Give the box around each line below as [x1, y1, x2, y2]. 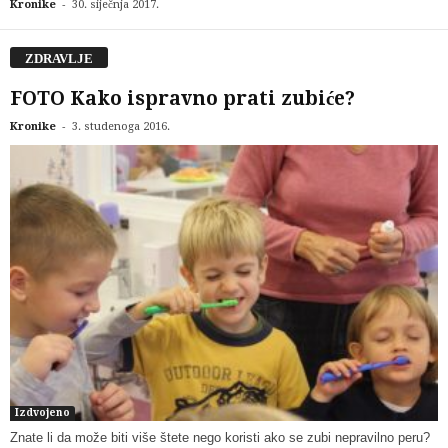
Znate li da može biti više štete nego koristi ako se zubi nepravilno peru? [10, 430, 430, 446]
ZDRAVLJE [25, 50, 93, 66]
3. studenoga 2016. [72, 119, 170, 133]
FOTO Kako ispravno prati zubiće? [10, 86, 355, 110]
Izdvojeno [15, 407, 70, 419]
